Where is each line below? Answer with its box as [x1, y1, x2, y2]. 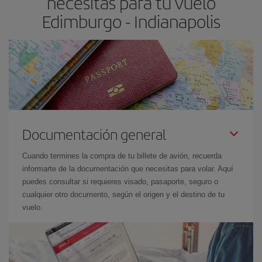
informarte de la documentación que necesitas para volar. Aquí [22, 164, 233, 173]
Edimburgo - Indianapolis [42, 9, 220, 33]
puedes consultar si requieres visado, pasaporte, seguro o [22, 177, 218, 186]
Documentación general [22, 124, 166, 144]
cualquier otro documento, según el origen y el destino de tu [22, 190, 225, 199]
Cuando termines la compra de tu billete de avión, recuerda [22, 151, 222, 160]
